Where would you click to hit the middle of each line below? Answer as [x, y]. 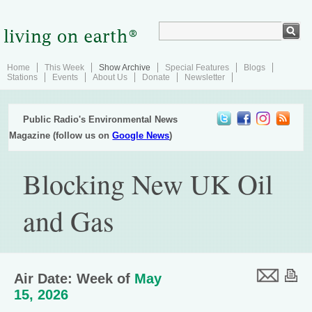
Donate [156, 77]
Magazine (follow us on [61, 135]
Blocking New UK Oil [148, 184]
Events [65, 77]
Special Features [197, 68]
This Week [64, 68]
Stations [22, 77]
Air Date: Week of [74, 279]
